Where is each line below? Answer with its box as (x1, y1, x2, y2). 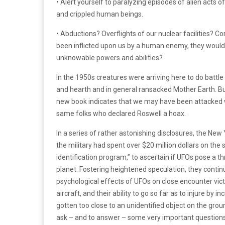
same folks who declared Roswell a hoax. (56, 109, 186, 118)
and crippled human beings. (56, 10, 143, 18)
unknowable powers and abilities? (56, 54, 163, 62)
